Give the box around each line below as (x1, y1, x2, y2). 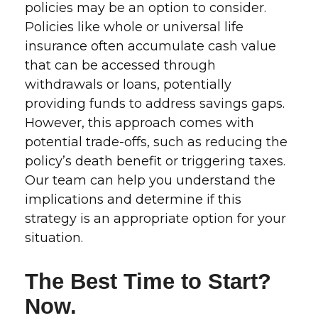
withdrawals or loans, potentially (25, 77, 231, 92)
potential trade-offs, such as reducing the (25, 134, 287, 150)
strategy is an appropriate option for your (25, 211, 286, 226)
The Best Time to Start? (25, 269, 271, 293)
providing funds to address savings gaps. (25, 96, 285, 111)
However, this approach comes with (25, 115, 254, 131)
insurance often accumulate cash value (25, 38, 276, 54)
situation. (25, 230, 83, 246)
